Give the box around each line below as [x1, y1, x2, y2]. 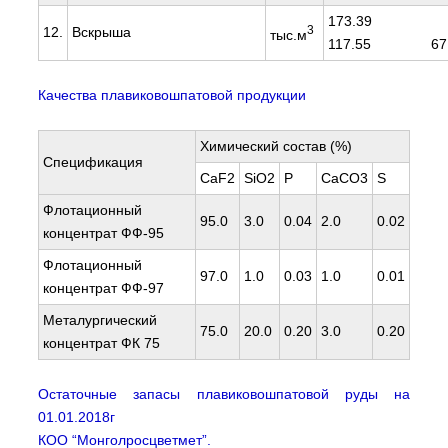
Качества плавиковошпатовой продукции [37, 87, 306, 104]
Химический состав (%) [199, 138, 352, 155]
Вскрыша [71, 24, 131, 41]
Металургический [42, 312, 157, 329]
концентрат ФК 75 [42, 335, 160, 352]
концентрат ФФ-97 [42, 280, 164, 297]
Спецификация [42, 154, 143, 171]
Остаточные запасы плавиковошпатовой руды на [37, 386, 411, 403]
